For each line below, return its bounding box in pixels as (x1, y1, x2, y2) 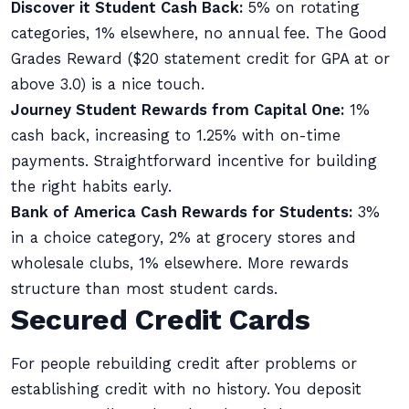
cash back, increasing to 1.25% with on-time (11, 127, 341, 144)
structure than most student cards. (11, 280, 278, 298)
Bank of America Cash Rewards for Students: (11, 204, 352, 221)
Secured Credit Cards (11, 302, 310, 337)
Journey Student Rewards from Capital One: (11, 101, 344, 119)
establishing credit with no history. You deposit (11, 381, 362, 398)
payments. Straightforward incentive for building (11, 152, 377, 170)
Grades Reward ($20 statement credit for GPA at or (11, 50, 390, 68)
